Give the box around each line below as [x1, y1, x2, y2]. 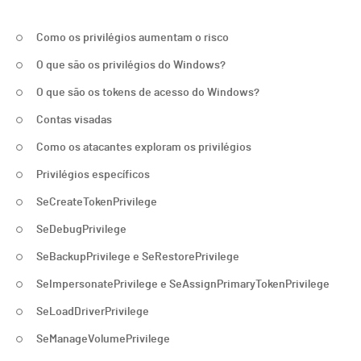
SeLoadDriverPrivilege [36, 306, 149, 317]
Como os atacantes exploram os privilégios [36, 142, 251, 153]
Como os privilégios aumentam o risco [36, 32, 229, 44]
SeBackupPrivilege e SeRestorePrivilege [36, 251, 239, 263]
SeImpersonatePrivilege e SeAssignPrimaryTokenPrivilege [36, 279, 330, 290]
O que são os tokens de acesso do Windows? [36, 87, 259, 98]
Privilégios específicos [36, 169, 150, 180]
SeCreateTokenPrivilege [36, 197, 157, 208]
